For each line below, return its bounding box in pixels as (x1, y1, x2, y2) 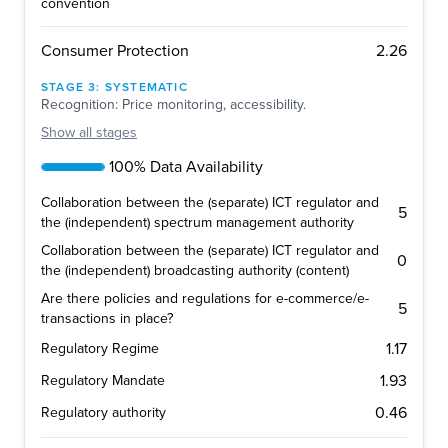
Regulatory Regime (41, 340, 159, 358)
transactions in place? (41, 310, 173, 328)
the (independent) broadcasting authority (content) (41, 262, 349, 280)
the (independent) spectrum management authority (41, 214, 354, 232)
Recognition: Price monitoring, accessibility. (41, 96, 306, 114)
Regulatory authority (41, 404, 166, 422)
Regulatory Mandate (41, 372, 165, 390)
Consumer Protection (41, 41, 189, 62)
